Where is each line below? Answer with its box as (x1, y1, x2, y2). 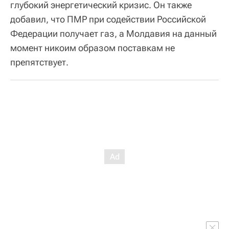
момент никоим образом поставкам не (10, 42, 175, 53)
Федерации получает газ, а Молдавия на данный (10, 28, 217, 39)
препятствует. (10, 57, 68, 67)
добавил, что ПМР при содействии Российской (10, 14, 206, 25)
